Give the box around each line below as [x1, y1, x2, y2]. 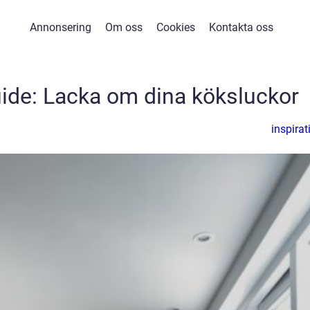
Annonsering [29, 21, 91, 34]
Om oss [104, 21, 143, 34]
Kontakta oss [208, 21, 273, 34]
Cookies [156, 21, 195, 34]
